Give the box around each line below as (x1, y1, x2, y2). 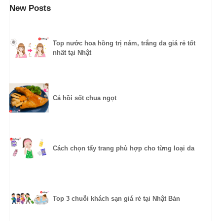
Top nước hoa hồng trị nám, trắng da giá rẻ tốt (52, 39, 195, 47)
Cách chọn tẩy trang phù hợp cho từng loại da (52, 145, 194, 152)
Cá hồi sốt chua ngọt (52, 94, 116, 102)
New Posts (9, 3, 51, 13)
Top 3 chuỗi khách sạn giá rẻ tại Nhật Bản (52, 195, 180, 203)
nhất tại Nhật (52, 49, 91, 57)
